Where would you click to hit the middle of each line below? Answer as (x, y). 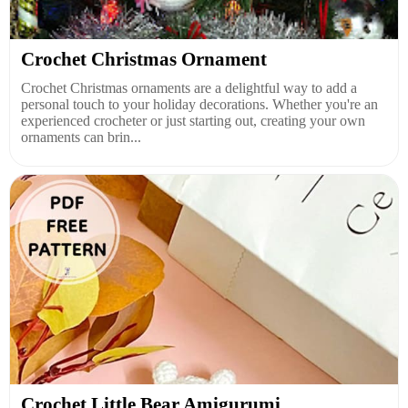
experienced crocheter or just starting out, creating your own (193, 121)
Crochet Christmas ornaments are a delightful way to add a (189, 88)
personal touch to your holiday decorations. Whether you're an (199, 104)
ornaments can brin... (81, 137)
